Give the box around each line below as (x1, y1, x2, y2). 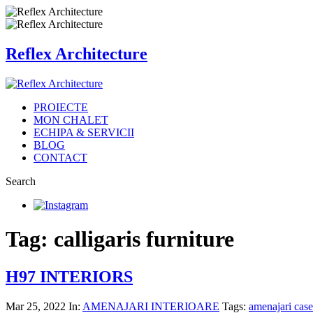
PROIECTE (34, 101, 88, 113)
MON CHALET (34, 113, 108, 126)
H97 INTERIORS (6, 267, 133, 286)
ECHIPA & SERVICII (34, 126, 134, 138)
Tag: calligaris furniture (6, 226, 234, 252)
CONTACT (34, 151, 87, 163)
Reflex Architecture (6, 44, 147, 63)
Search (6, 175, 36, 187)
